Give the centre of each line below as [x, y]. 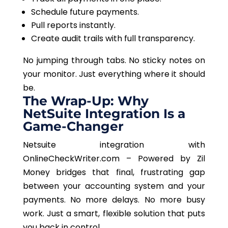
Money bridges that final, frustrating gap [114, 172]
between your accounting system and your [114, 186]
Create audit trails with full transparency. [113, 38]
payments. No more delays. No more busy [114, 199]
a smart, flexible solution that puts [135, 213]
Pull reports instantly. [73, 25]
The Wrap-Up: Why [85, 101]
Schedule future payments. [85, 12]
